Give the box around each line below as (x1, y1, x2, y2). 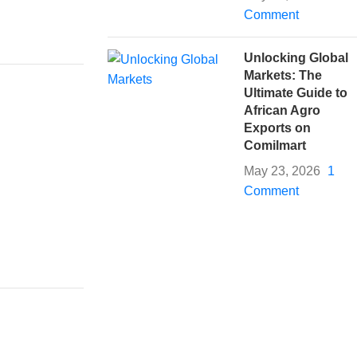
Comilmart (244, 138, 307, 152)
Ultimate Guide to (244, 85, 348, 100)
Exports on (244, 120, 312, 135)
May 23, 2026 (244, 163, 321, 178)
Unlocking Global (244, 50, 349, 65)
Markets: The (244, 68, 323, 82)
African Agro (244, 103, 321, 117)
